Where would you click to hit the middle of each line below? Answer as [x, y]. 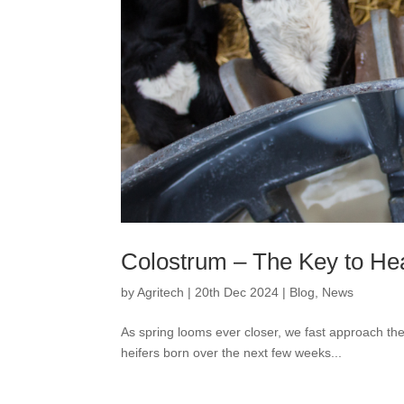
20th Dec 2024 [237, 292]
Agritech [161, 292]
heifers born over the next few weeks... [232, 353]
